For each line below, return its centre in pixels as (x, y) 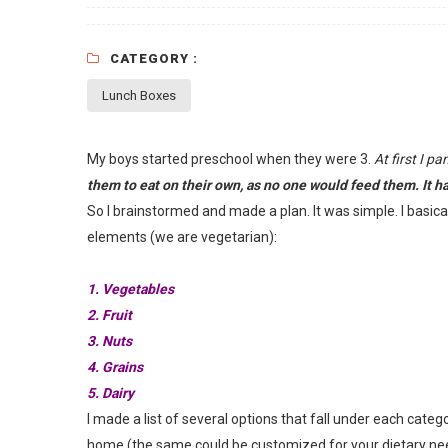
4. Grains (115, 366)
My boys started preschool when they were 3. (230, 158)
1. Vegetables (130, 288)
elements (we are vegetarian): (182, 236)
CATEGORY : (154, 58)
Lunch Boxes (139, 95)
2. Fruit (109, 314)
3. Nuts (109, 340)
